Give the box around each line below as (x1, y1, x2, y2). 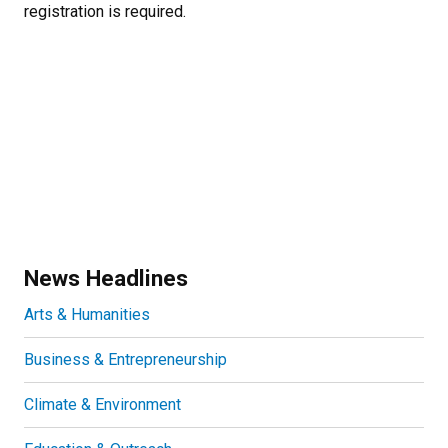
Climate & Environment (24, 394, 181, 414)
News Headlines (24, 264, 188, 291)
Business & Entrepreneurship (24, 349, 227, 369)
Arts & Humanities (24, 304, 150, 324)
